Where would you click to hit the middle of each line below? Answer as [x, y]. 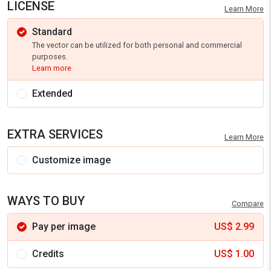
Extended [52, 93]
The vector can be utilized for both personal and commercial [137, 45]
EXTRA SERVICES [55, 134]
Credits [48, 254]
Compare [248, 204]
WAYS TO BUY [46, 201]
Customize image [71, 160]
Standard [52, 32]
